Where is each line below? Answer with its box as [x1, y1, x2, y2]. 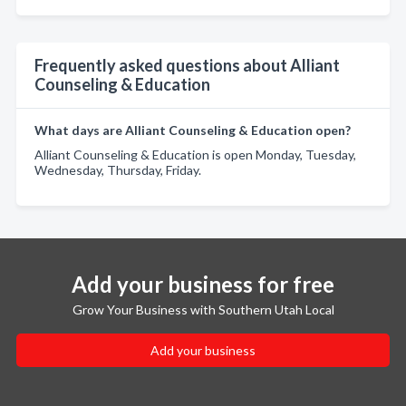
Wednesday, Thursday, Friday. [34, 162, 201, 178]
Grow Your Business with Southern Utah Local [72, 302, 334, 317]
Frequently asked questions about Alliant [34, 55, 340, 75]
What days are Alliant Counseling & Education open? [34, 122, 351, 138]
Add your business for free [72, 271, 334, 297]
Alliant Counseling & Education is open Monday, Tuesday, [34, 147, 356, 162]
